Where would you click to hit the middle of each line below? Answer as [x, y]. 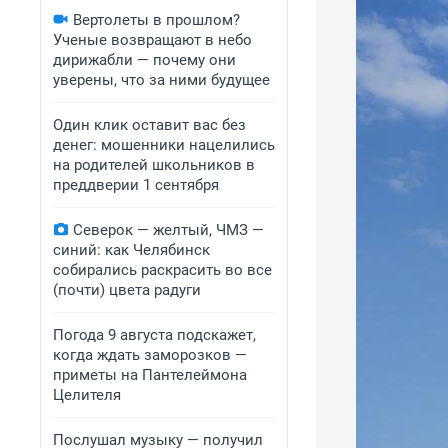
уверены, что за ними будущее [161, 80]
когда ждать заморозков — [150, 355]
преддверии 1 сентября [136, 185]
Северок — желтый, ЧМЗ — [168, 230]
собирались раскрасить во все [162, 270]
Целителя [87, 395]
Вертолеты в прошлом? [156, 20]
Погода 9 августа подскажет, [154, 335]
